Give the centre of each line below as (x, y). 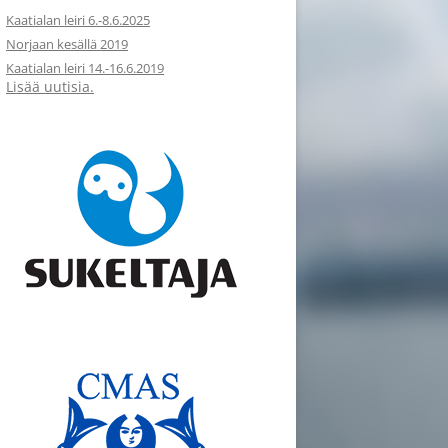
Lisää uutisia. (50, 86)
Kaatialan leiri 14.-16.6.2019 (85, 68)
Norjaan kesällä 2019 (67, 44)
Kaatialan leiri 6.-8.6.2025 (78, 20)
